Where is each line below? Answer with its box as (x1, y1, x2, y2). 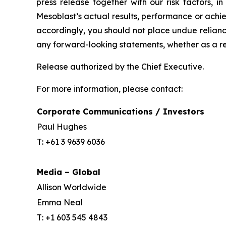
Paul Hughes (37, 121, 87, 132)
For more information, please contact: (36, 83, 183, 94)
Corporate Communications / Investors (37, 106, 204, 117)
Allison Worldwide (37, 182, 106, 192)
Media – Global (37, 166, 100, 177)
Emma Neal (37, 197, 83, 207)
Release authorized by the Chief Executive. (36, 61, 204, 72)
